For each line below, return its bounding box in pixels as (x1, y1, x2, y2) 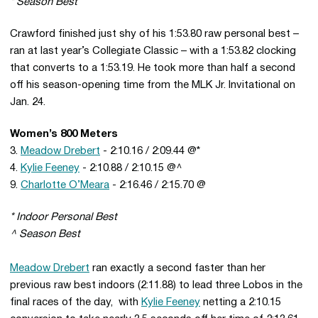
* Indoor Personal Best (10, 212, 117, 222)
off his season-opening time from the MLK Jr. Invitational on (10, 80, 295, 90)
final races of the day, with (10, 297, 141, 307)
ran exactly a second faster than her (89, 263, 265, 273)
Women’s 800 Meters (10, 129, 118, 139)
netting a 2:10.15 (200, 297, 281, 307)
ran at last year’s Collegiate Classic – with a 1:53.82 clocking (10, 46, 296, 56)
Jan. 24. (10, 97, 45, 107)
